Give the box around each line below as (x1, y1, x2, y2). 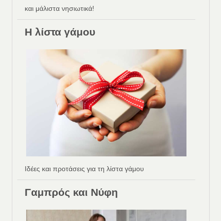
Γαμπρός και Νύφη (25, 186, 118, 198)
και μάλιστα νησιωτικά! (25, 4, 94, 13)
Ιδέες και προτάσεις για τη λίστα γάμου (25, 165, 144, 173)
